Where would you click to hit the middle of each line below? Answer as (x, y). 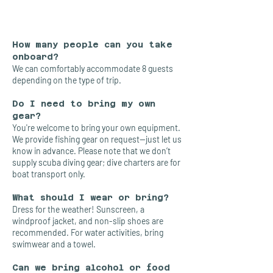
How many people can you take (92, 44)
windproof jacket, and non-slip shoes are (88, 221)
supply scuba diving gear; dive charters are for (96, 162)
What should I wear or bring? (90, 197)
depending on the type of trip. (67, 80)
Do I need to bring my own (84, 104)
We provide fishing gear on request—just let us (97, 139)
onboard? (35, 57)
